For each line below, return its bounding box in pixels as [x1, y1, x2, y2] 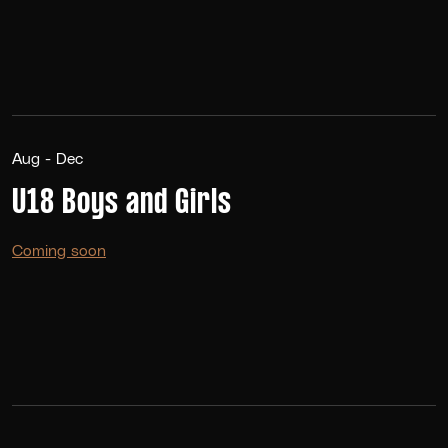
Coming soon [12, 239, 106, 259]
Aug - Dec [12, 148, 83, 168]
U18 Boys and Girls [12, 184, 232, 222]
